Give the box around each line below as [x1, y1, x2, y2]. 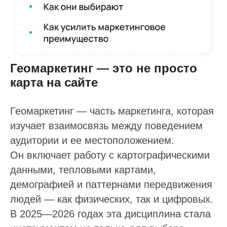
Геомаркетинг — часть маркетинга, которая [10, 105, 214, 117]
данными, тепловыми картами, [10, 164, 156, 176]
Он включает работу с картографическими [10, 149, 210, 161]
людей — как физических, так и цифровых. [10, 194, 213, 205]
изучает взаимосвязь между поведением [10, 120, 203, 132]
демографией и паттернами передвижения [10, 179, 212, 191]
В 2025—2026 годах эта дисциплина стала [10, 208, 211, 220]
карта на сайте [10, 75, 98, 90]
